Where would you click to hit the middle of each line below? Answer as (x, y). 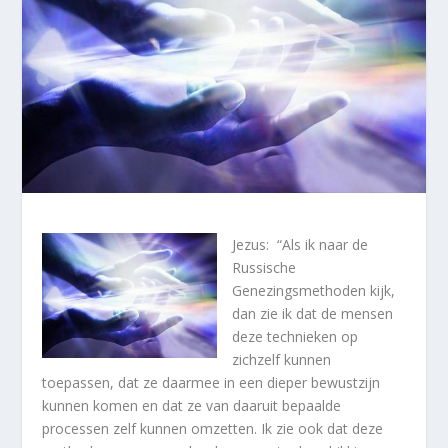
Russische (264, 268)
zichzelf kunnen (282, 360)
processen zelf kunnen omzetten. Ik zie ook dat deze (213, 429)
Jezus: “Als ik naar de (300, 245)
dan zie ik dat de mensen (313, 314)
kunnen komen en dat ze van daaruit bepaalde (192, 406)
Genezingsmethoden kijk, (314, 291)
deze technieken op (295, 337)
